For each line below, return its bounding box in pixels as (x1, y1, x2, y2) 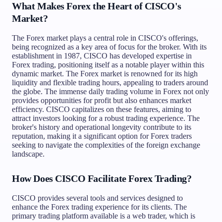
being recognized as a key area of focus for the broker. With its (12, 42, 207, 51)
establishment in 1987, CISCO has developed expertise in (12, 51, 192, 60)
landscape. (12, 149, 45, 158)
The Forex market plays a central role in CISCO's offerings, (12, 33, 198, 42)
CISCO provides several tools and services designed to (12, 193, 183, 202)
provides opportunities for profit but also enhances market (12, 96, 191, 105)
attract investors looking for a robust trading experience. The (12, 113, 200, 122)
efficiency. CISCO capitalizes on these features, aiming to (12, 105, 191, 113)
